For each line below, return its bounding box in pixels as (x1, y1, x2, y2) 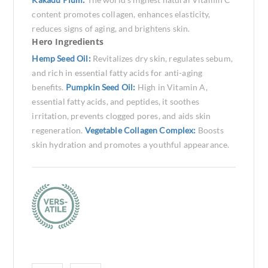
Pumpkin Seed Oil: (65, 82, 138, 92)
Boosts (197, 125, 224, 135)
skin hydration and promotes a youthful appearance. (32, 139, 230, 150)
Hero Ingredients (32, 36, 103, 47)
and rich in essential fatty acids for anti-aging (32, 68, 203, 78)
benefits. (32, 82, 66, 92)
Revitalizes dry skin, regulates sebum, (92, 53, 233, 63)
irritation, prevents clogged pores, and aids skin (32, 111, 211, 121)
